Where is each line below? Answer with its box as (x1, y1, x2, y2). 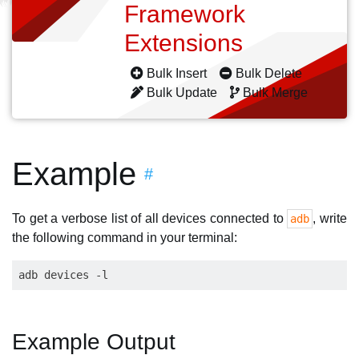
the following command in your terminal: (12, 231, 237, 244)
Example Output (12, 329, 175, 354)
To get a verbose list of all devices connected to (12, 212, 288, 225)
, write (313, 212, 348, 225)
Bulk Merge (240, 86, 311, 99)
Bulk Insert (143, 67, 210, 80)
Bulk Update (143, 86, 220, 99)
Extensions (124, 30, 249, 56)
